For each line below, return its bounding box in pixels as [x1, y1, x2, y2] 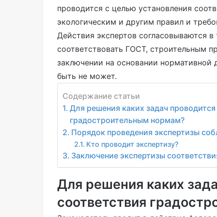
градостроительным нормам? [70, 115, 185, 125]
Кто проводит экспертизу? [86, 140, 179, 149]
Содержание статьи [62, 91, 140, 101]
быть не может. [57, 71, 117, 81]
